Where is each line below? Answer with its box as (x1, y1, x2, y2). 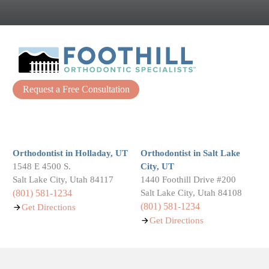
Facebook (30, 110, 68, 121)
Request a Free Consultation (22, 84, 130, 95)
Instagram (94, 110, 131, 121)
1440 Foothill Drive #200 (141, 175, 236, 185)
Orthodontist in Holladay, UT (13, 148, 128, 159)
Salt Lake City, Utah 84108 (141, 188, 242, 198)
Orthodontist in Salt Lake (141, 148, 240, 159)
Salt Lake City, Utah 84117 (13, 175, 114, 185)
